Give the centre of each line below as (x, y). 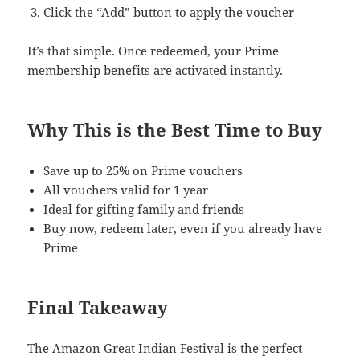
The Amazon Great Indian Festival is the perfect (165, 348)
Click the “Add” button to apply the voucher (169, 12)
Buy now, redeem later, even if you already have (183, 229)
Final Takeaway (98, 307)
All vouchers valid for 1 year (126, 190)
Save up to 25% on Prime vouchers (143, 171)
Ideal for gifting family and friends (144, 209)
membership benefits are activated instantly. (155, 70)
